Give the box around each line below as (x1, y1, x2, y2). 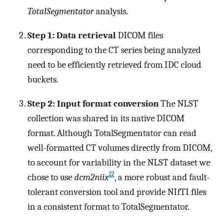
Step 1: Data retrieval (27, 30, 116, 41)
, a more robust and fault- (114, 171, 210, 183)
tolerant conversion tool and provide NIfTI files (27, 186, 206, 197)
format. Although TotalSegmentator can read (27, 127, 196, 138)
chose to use (27, 171, 74, 183)
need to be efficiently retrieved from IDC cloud (27, 59, 201, 71)
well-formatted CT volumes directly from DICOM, (27, 142, 212, 153)
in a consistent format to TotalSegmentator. (27, 201, 190, 212)
